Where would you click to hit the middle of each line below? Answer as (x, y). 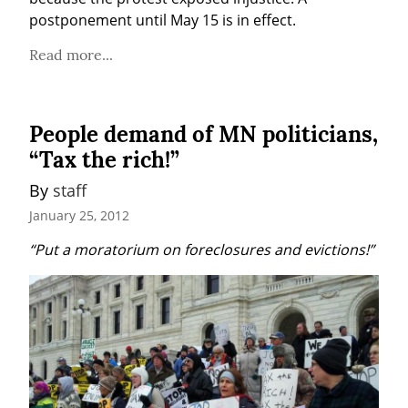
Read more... (71, 55)
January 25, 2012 (79, 215)
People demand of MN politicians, (204, 135)
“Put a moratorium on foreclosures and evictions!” (202, 249)
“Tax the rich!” (104, 160)
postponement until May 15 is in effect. (163, 20)
